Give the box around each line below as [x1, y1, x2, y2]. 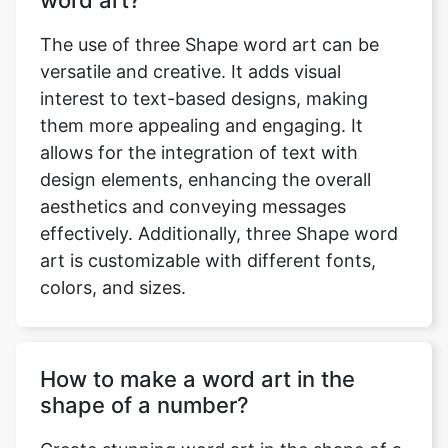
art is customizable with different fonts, [40, 250, 376, 272]
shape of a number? [40, 392, 249, 419]
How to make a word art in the [40, 366, 355, 393]
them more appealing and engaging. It [40, 115, 363, 137]
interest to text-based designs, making [40, 88, 368, 110]
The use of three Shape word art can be [40, 34, 379, 56]
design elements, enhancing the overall [40, 169, 371, 191]
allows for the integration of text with [40, 142, 358, 164]
